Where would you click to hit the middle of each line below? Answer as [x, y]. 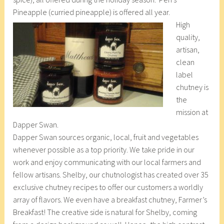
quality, [188, 37]
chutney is [192, 87]
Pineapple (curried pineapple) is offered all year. [92, 12]
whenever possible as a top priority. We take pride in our [104, 149]
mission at [192, 112]
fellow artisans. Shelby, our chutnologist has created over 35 [111, 174]
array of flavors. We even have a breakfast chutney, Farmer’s [110, 199]
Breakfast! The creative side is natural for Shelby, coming [105, 212]
